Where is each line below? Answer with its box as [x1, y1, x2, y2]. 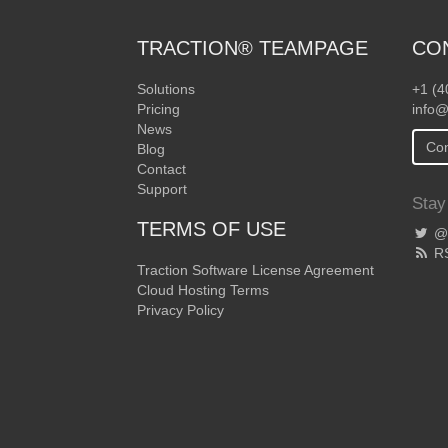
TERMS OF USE [137, 218, 286, 240]
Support [137, 181, 187, 197]
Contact [137, 161, 186, 177]
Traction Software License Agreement [137, 262, 374, 278]
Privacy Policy [137, 302, 224, 318]
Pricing [137, 101, 180, 117]
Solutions [137, 81, 195, 97]
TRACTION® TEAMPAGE [137, 37, 368, 59]
